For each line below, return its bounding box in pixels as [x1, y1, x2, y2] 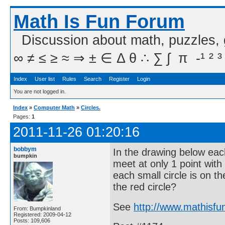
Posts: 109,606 [14, 217, 50, 223]
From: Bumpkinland [14, 205, 61, 211]
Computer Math [34, 104, 75, 110]
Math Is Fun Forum [14, 11, 185, 32]
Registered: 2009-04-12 [14, 211, 71, 217]
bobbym [14, 146, 37, 153]
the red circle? [113, 181, 176, 193]
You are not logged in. [14, 88, 66, 94]
